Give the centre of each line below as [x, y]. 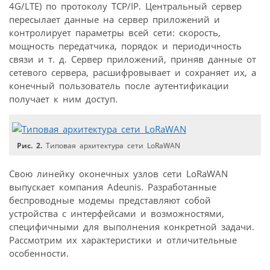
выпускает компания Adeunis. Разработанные [113, 187]
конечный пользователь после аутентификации [119, 85]
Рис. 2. [30, 145]
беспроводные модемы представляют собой [110, 200]
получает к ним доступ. [63, 99]
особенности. [39, 253]
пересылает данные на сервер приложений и [115, 19]
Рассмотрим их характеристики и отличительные [123, 240]
